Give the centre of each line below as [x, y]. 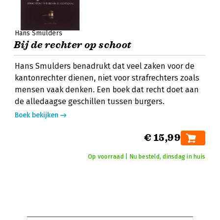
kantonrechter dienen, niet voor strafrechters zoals [107, 78]
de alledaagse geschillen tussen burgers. [90, 101]
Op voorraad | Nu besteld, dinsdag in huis [147, 157]
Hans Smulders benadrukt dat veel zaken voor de [105, 66]
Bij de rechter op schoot [73, 45]
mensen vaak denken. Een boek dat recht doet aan [107, 90]
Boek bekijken [37, 115]
